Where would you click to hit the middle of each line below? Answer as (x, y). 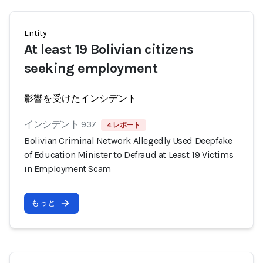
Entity (36, 33)
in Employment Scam (68, 169)
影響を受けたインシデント (80, 98)
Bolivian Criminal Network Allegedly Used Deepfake (128, 141)
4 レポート (124, 125)
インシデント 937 (60, 124)
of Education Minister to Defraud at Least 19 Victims (129, 155)
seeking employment (91, 68)
